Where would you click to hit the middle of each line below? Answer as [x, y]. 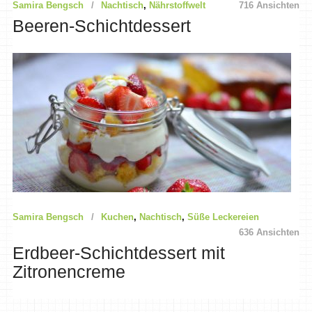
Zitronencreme [69, 272]
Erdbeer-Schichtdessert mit [118, 253]
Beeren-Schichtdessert [101, 26]
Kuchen [117, 217]
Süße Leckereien [223, 217]
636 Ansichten [270, 233]
